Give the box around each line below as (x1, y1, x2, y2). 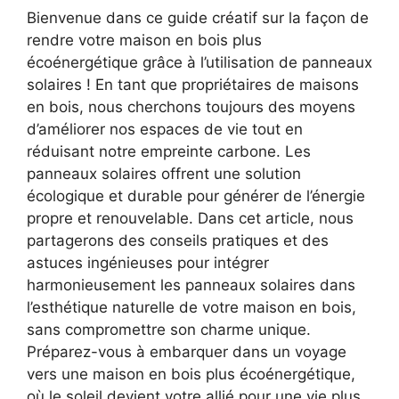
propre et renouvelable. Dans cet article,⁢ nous (27, 208, 354, 227)
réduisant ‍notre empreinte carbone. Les (27, 142, 311, 160)
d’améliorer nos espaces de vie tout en (27, 119, 303, 138)
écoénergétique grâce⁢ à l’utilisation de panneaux (27, 53, 372, 71)
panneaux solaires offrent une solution (27, 164, 301, 183)
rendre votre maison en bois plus (27, 30, 262, 49)
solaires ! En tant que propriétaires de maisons (27, 75, 359, 94)
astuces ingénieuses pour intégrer (27, 253, 269, 272)
